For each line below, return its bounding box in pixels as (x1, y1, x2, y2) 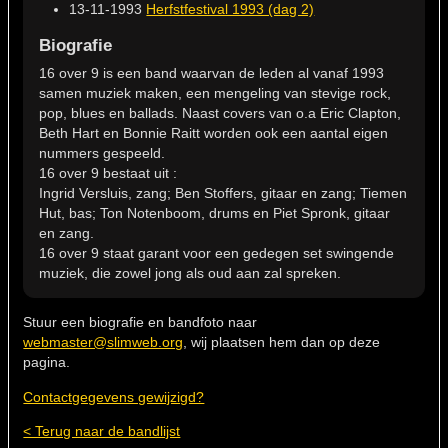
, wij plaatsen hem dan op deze (183, 334, 381, 351)
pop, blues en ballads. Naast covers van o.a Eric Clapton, (39, 104, 402, 121)
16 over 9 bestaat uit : (39, 164, 178, 181)
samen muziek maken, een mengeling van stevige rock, (39, 84, 392, 101)
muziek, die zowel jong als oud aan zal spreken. (39, 264, 342, 281)
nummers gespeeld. (39, 144, 166, 161)
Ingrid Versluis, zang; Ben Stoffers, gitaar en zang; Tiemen (39, 184, 408, 201)
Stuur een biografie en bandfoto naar (23, 314, 258, 331)
